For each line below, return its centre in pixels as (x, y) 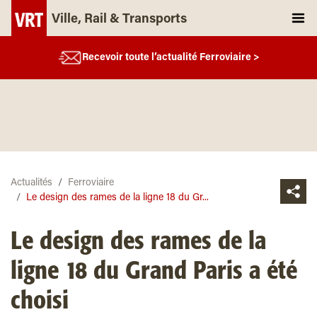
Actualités (31, 183)
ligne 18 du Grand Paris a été (154, 272)
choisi (40, 301)
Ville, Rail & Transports (119, 20)
